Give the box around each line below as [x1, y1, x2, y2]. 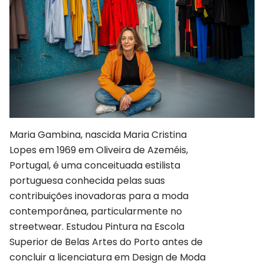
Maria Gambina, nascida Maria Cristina [9, 127, 187, 141]
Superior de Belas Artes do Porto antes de [9, 235, 203, 249]
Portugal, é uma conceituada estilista [9, 158, 180, 172]
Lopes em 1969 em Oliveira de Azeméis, [9, 143, 188, 157]
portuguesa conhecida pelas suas [9, 173, 165, 187]
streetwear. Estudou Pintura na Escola [9, 219, 184, 233]
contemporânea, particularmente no [9, 204, 182, 218]
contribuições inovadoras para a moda [9, 189, 189, 203]
